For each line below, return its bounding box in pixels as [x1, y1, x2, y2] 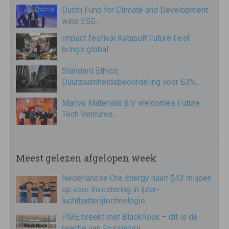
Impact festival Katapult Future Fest [62, 33, 190, 43]
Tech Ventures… [62, 109, 118, 120]
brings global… [62, 44, 113, 55]
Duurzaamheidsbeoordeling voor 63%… [62, 77, 201, 87]
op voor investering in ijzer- [62, 184, 159, 194]
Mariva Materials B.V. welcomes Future [62, 98, 200, 108]
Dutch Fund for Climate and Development [62, 5, 208, 15]
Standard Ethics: [62, 65, 119, 76]
